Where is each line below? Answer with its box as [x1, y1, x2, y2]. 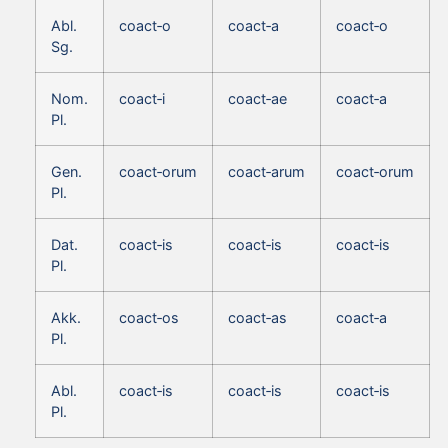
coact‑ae [228, 89, 287, 107]
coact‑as [228, 308, 287, 326]
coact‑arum [228, 162, 305, 180]
